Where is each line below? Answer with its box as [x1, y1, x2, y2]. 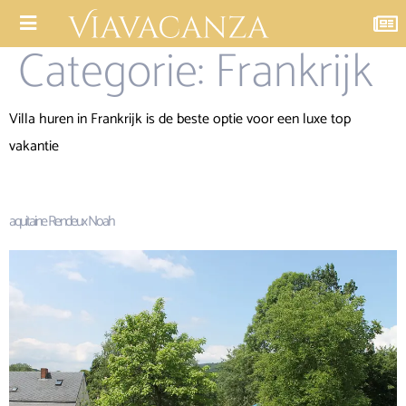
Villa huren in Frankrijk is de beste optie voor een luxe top [9, 107, 351, 131]
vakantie [9, 134, 59, 159]
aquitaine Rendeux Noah [9, 209, 114, 235]
